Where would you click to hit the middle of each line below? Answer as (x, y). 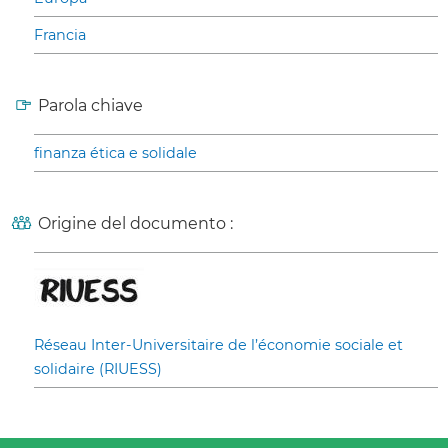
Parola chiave (90, 106)
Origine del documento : (135, 224)
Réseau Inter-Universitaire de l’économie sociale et (218, 345)
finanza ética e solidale (115, 153)
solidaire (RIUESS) (98, 369)
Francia (60, 35)
